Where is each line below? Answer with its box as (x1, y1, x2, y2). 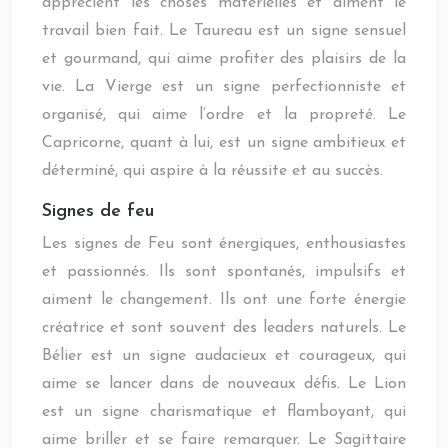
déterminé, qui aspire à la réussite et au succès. (42, 163, 383, 179)
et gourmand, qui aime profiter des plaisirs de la (42, 51, 406, 67)
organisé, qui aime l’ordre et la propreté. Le (42, 107, 406, 123)
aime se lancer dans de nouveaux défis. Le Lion (42, 376, 406, 392)
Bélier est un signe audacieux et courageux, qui (42, 348, 406, 364)
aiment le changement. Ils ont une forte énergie (42, 292, 406, 308)
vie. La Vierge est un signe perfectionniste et (42, 79, 406, 95)
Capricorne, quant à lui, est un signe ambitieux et (42, 135, 406, 151)
